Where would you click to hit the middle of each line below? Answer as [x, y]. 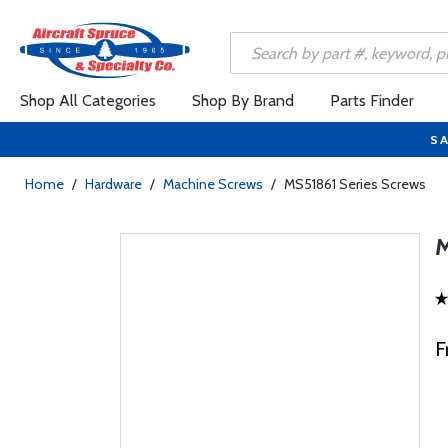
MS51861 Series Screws [355, 184]
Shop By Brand [243, 100]
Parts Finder [372, 100]
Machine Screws [213, 184]
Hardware [113, 184]
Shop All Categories [88, 100]
